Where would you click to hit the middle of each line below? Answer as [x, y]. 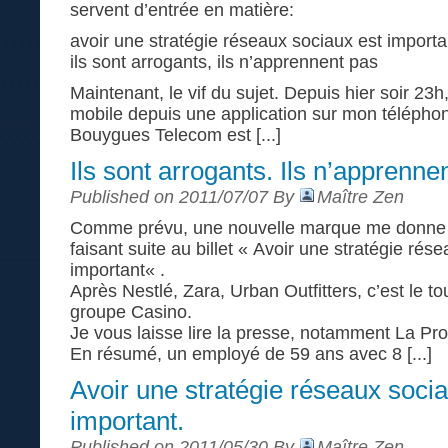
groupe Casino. [131, 312]
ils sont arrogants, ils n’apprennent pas [224, 62]
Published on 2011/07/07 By [184, 197]
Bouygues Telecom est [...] [175, 135]
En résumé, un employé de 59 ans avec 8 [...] [251, 354]
